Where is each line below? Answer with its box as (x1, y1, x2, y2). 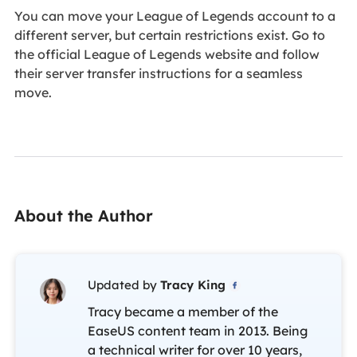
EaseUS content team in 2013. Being (87, 322, 308, 339)
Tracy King (159, 277, 226, 292)
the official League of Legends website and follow (14, 46, 320, 63)
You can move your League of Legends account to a (14, 8, 335, 25)
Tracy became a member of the (87, 303, 278, 320)
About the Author (14, 205, 153, 226)
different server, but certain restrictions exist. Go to (14, 27, 325, 44)
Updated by (87, 277, 160, 292)
